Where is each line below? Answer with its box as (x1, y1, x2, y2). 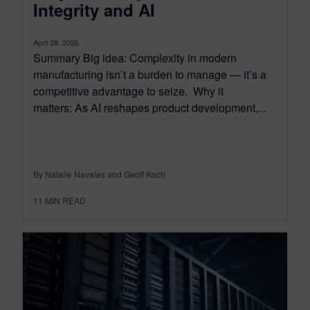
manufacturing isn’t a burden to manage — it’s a (33, 66, 266, 83)
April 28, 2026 (33, 37, 79, 48)
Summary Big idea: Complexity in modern (33, 50, 237, 66)
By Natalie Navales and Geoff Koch (33, 168, 165, 181)
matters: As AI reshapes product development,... (33, 100, 266, 116)
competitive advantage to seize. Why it (33, 83, 224, 100)
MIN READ (45, 194, 86, 207)
